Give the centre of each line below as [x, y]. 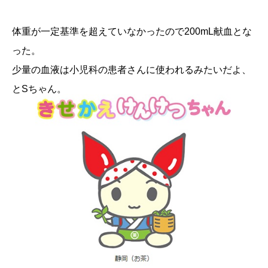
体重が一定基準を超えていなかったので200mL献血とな [132, 31]
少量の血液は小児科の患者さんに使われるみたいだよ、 [132, 69]
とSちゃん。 [39, 89]
